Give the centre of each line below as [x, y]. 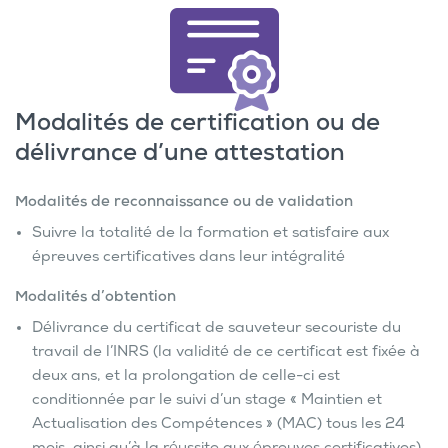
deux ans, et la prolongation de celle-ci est [186, 377]
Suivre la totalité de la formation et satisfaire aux [210, 234]
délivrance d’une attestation [180, 156]
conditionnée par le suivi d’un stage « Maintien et [207, 401]
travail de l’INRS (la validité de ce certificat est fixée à [226, 353]
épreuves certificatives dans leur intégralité [188, 258]
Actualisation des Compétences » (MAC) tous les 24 [218, 425]
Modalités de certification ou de [197, 126]
